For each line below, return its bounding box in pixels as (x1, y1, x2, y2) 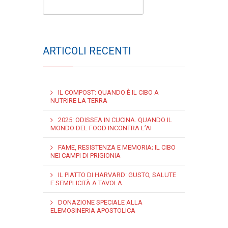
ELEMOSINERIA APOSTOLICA (50, 207, 135, 214)
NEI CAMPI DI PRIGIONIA (50, 152, 121, 159)
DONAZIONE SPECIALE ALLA (58, 198, 142, 206)
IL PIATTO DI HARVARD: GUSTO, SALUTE (58, 171, 176, 179)
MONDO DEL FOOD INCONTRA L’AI (50, 124, 152, 132)
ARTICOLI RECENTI (43, 45, 131, 57)
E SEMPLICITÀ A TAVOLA (50, 179, 122, 187)
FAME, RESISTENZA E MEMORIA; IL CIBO (58, 144, 176, 151)
